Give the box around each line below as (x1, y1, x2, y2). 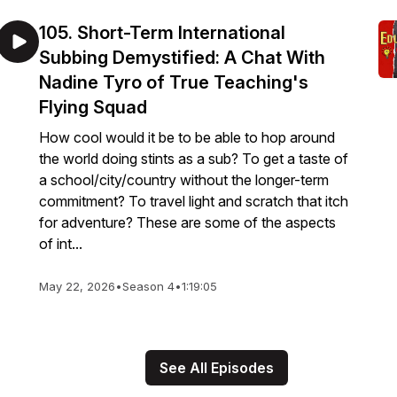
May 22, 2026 (39, 279, 115, 293)
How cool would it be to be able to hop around (39, 128, 335, 146)
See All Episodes (159, 359, 274, 377)
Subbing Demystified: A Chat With (39, 47, 325, 68)
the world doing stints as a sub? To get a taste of (39, 150, 348, 167)
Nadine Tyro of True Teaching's (39, 72, 308, 93)
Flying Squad (39, 97, 147, 118)
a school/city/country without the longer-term (39, 171, 329, 189)
